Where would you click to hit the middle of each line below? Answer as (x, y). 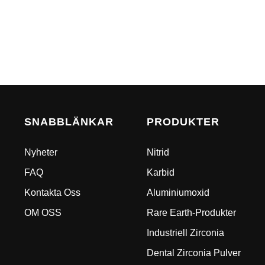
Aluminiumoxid (178, 193)
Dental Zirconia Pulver (194, 253)
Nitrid (158, 153)
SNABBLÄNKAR (69, 122)
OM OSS (43, 213)
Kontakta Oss (52, 193)
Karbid (161, 173)
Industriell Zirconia (186, 233)
